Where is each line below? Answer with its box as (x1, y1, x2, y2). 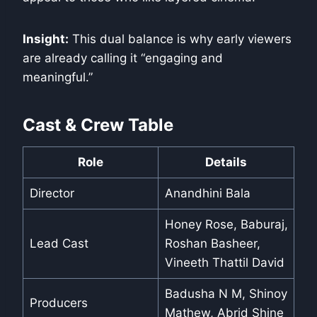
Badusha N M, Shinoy (164, 287, 287, 301)
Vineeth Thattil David (164, 255, 284, 270)
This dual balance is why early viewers (69, 32, 292, 47)
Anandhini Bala (164, 186, 250, 201)
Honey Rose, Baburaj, (164, 217, 288, 232)
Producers (29, 296, 88, 311)
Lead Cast (29, 236, 88, 251)
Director (29, 186, 74, 201)
